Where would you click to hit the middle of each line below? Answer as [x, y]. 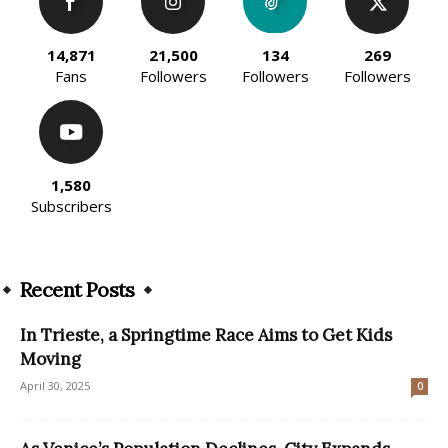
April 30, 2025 [55, 385]
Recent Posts [77, 289]
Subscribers [71, 205]
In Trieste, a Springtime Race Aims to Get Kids [206, 334]
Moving [50, 358]
